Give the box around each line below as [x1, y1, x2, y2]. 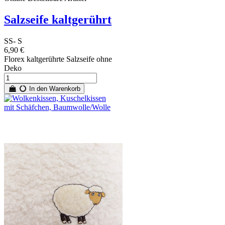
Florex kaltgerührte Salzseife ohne [4, 54, 112, 63]
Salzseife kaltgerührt [4, 13, 111, 26]
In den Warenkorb [27, 84, 81, 92]
